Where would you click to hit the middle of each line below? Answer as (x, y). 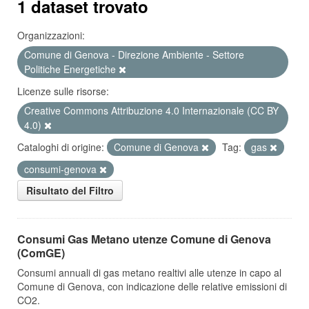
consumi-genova (62, 169)
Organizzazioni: (51, 35)
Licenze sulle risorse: (63, 91)
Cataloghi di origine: (61, 147)
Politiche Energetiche (71, 69)
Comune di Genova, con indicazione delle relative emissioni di (152, 286)
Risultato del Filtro (70, 190)
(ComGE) (41, 253)
